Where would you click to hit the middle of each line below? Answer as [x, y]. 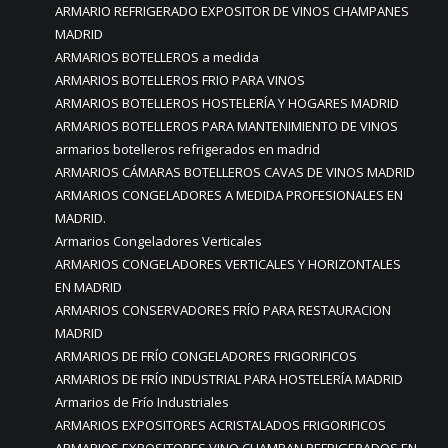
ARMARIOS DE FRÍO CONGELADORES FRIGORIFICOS [206, 356]
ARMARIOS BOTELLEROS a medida [157, 57]
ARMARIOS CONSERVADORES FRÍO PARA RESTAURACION [223, 310]
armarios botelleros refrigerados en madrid [187, 149]
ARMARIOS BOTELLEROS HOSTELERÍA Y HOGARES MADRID [227, 103]
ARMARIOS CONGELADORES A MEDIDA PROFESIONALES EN [229, 195]
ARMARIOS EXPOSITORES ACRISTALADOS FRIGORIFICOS [220, 425]
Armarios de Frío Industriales [142, 402]
